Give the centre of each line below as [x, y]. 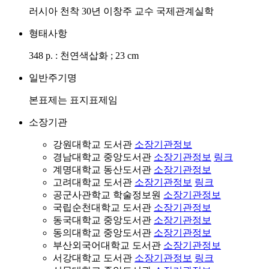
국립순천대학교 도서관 [103, 207]
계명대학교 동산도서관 [103, 170]
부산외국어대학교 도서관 [108, 245]
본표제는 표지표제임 [73, 100]
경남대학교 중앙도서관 [103, 157]
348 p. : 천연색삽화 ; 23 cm [84, 56]
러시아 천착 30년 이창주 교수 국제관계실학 [121, 11]
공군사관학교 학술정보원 [108, 195]
